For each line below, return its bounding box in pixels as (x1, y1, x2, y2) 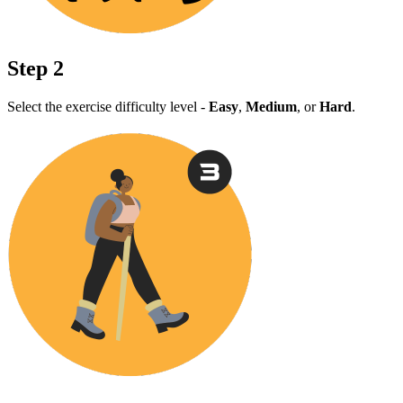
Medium (246, 99, 297, 115)
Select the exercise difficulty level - (7, 99, 209, 115)
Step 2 (7, 57, 64, 81)
